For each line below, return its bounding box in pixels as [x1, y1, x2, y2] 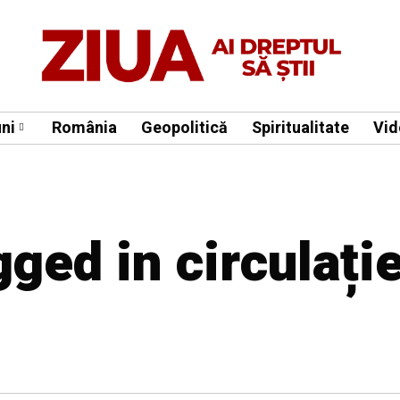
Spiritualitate [252, 115, 349, 140]
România [52, 115, 117, 140]
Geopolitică [141, 115, 228, 140]
